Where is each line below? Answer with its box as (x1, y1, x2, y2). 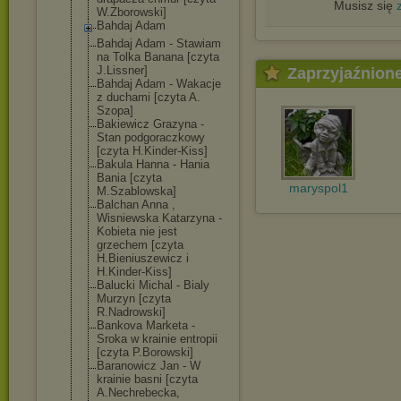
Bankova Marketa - (97, 319, 195, 332)
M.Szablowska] (97, 184, 176, 198)
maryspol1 (288, 181, 348, 195)
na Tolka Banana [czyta (97, 50, 219, 64)
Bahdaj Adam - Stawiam (97, 37, 221, 50)
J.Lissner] (97, 64, 148, 77)
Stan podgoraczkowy (97, 131, 205, 144)
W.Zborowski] (97, 5, 166, 19)
